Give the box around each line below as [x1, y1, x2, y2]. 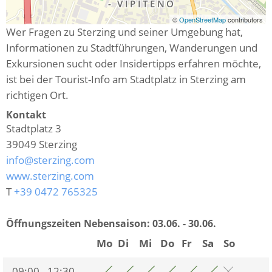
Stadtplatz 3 [6, 121, 61, 135]
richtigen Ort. [6, 87, 71, 102]
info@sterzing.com [6, 152, 95, 167]
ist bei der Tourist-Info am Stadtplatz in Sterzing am [6, 72, 246, 86]
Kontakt [6, 107, 46, 121]
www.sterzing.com [6, 168, 94, 183]
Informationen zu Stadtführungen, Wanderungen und [6, 40, 257, 55]
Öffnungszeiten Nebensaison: [6, 216, 150, 230]
